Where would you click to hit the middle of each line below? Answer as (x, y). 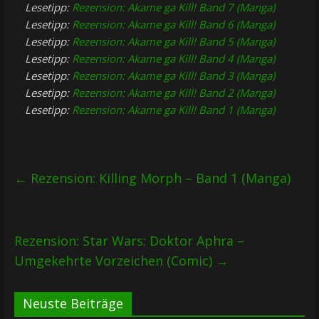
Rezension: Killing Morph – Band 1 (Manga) (158, 178)
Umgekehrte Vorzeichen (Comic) (115, 260)
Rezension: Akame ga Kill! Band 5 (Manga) (173, 41)
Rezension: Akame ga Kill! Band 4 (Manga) (173, 58)
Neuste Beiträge (73, 303)
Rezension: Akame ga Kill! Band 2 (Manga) (173, 92)
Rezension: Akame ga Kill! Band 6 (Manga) (173, 24)
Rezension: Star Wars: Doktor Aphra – (129, 240)
